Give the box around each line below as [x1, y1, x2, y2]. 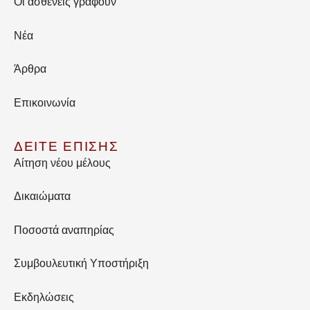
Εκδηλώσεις [14, 290, 74, 304]
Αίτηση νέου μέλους [14, 156, 111, 170]
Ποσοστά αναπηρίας [14, 223, 114, 237]
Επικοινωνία [14, 95, 75, 109]
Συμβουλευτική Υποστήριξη [14, 257, 149, 271]
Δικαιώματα [14, 190, 71, 203]
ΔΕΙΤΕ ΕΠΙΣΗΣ [14, 138, 119, 154]
